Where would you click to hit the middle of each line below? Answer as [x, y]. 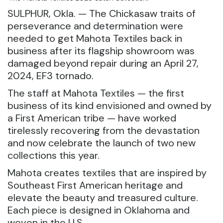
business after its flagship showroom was [101, 51]
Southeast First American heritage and [95, 185]
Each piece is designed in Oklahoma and [99, 210]
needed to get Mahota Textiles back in [95, 38]
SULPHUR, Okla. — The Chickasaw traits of [102, 13]
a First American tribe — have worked [92, 118]
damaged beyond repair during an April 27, [103, 63]
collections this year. [54, 155]
